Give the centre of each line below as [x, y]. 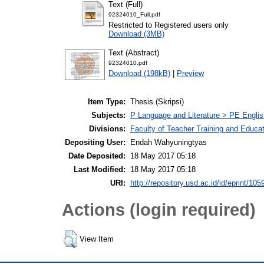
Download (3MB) [136, 34]
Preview [190, 73]
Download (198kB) [139, 73]
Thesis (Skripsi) [157, 102]
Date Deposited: [97, 156]
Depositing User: [95, 143]
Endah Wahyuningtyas [169, 143]
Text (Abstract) [134, 52]
